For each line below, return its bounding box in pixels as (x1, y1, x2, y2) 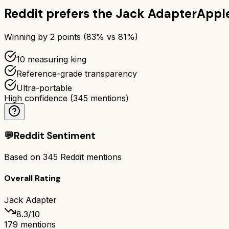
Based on (4, 152, 43, 162)
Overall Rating (4, 173, 61, 184)
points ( (55, 31, 86, 42)
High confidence (4, 93, 67, 103)
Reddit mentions (58, 152, 122, 162)
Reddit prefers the (4, 5, 112, 21)
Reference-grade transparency (16, 68, 137, 79)
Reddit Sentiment (14, 129, 96, 143)
